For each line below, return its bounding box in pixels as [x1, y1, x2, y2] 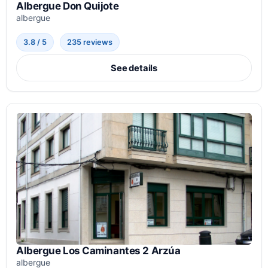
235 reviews [67, 37, 113, 47]
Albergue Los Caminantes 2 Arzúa [16, 244, 181, 257]
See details [110, 62, 158, 74]
